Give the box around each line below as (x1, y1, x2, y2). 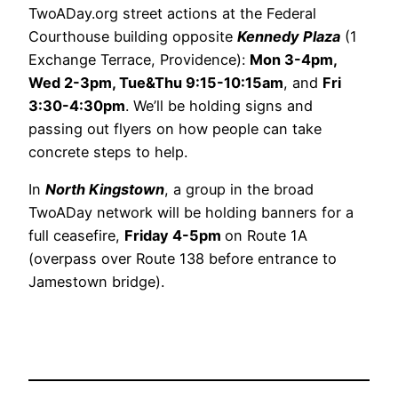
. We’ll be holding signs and (125, 97, 313, 115)
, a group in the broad (164, 180, 314, 199)
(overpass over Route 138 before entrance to (28, 250, 337, 268)
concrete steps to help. (28, 143, 187, 162)
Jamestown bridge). (28, 273, 164, 291)
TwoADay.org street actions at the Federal (28, 4, 316, 23)
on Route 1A (225, 227, 307, 245)
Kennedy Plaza (237, 28, 340, 46)
